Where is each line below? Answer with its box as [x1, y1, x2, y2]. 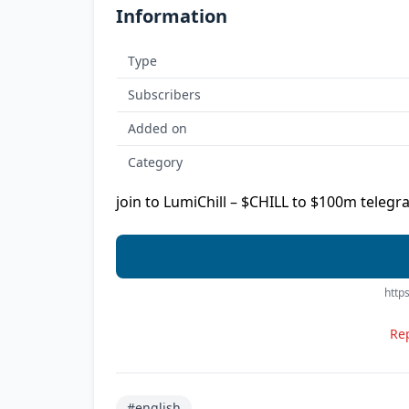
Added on [128, 120, 187, 137]
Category [128, 153, 183, 171]
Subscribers [128, 86, 201, 103]
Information [116, 4, 227, 28]
